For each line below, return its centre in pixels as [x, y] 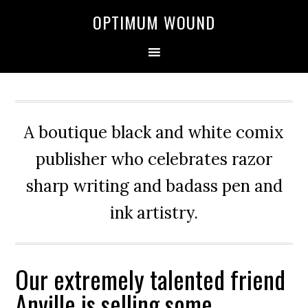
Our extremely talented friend [151, 279]
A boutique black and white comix [154, 132]
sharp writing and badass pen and [154, 186]
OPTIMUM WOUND [154, 22]
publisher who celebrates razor [154, 159]
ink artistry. [154, 213]
